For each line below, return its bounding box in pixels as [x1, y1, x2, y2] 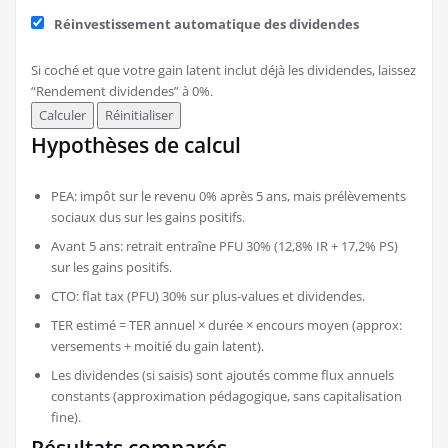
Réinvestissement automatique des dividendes [54, 14, 359, 33]
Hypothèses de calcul [31, 130, 241, 159]
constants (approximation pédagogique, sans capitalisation [51, 386, 402, 405]
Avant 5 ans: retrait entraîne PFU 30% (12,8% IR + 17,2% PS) [51, 236, 398, 255]
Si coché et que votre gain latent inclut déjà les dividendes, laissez [31, 60, 416, 79]
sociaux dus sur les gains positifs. [51, 207, 245, 226]
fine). [51, 407, 81, 426]
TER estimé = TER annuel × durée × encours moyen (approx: [51, 315, 402, 334]
